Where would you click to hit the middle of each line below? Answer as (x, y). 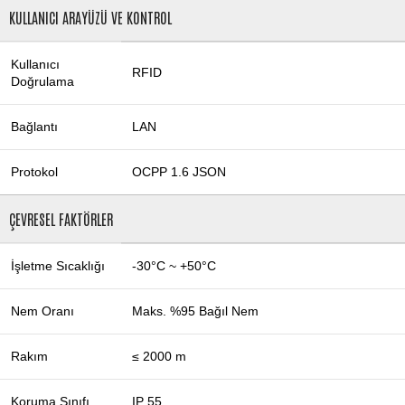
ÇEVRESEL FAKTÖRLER (61, 219)
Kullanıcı (35, 65)
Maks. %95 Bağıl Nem (195, 311)
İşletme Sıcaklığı (58, 266)
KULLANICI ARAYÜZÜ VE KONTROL (90, 18)
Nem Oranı (42, 311)
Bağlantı (34, 127)
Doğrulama (42, 82)
